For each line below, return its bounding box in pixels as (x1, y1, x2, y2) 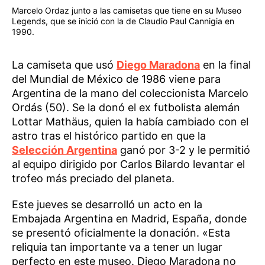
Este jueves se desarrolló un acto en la (12, 198, 202, 211)
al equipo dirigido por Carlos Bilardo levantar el (12, 158, 245, 171)
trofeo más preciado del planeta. (12, 172, 174, 185)
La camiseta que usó (12, 59, 117, 72)
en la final (200, 59, 251, 72)
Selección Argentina (12, 144, 117, 157)
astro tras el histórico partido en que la (12, 130, 206, 143)
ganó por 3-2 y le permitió (117, 144, 250, 157)
